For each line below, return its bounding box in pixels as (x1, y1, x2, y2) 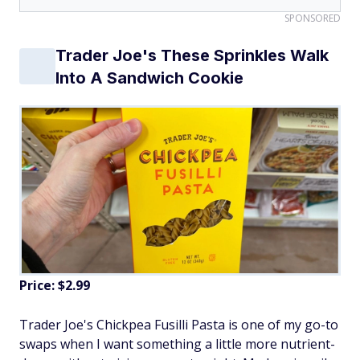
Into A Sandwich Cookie (55, 67, 243, 88)
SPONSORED (284, 10, 341, 25)
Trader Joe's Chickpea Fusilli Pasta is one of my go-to (19, 315, 338, 333)
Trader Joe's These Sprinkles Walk (55, 45, 329, 65)
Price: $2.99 (19, 276, 90, 294)
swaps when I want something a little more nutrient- (19, 334, 335, 353)
